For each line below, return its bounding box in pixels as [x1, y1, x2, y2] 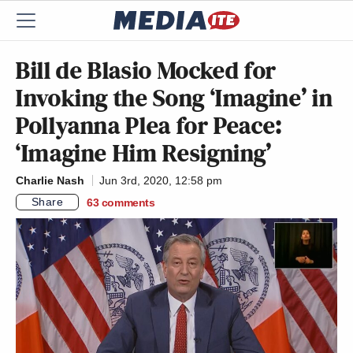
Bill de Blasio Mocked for [16, 53, 277, 87]
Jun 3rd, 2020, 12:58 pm [99, 174, 222, 187]
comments [101, 195, 155, 209]
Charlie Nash [16, 174, 84, 187]
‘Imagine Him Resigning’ [16, 136, 272, 170]
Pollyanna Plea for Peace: [16, 108, 284, 143]
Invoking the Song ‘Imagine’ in [16, 80, 333, 115]
